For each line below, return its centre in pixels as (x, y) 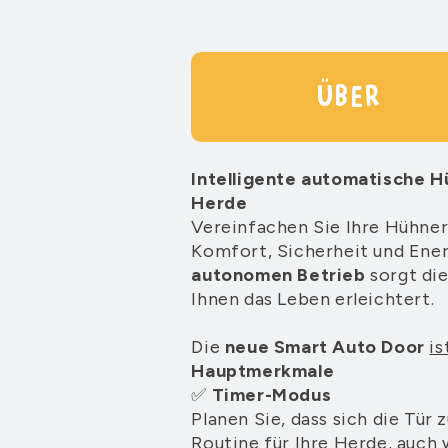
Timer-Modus (271, 394)
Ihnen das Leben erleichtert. (313, 298)
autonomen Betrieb (278, 274)
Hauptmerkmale (263, 370)
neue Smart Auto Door (324, 346)
